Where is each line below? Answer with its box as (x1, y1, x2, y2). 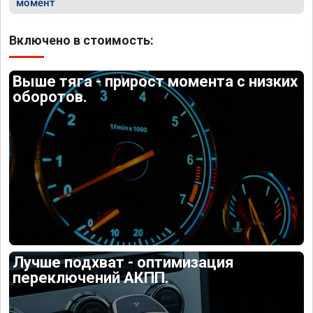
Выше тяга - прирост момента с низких (13, 73, 298, 90)
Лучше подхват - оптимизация (13, 253, 235, 271)
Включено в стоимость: (9, 33, 154, 48)
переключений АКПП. (13, 268, 170, 286)
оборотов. (13, 88, 88, 105)
